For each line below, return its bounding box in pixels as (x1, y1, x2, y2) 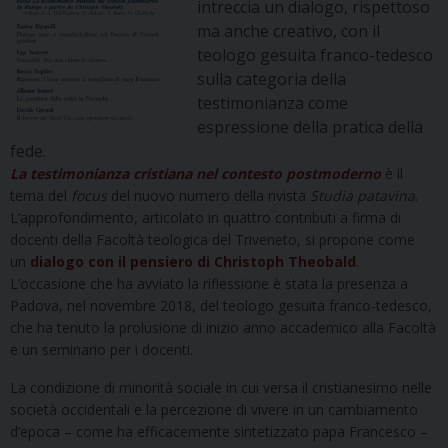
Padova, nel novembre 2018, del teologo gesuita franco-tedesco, (10, 296, 432, 316)
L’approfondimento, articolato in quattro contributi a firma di (10, 208, 401, 228)
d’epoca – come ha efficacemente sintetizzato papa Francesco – (10, 422, 428, 442)
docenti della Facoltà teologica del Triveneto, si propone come (10, 230, 415, 250)
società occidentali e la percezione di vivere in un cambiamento (10, 400, 418, 420)
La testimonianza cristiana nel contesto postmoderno (10, 164, 381, 184)
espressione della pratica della (197, 116, 424, 139)
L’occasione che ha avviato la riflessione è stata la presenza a (10, 274, 408, 294)
